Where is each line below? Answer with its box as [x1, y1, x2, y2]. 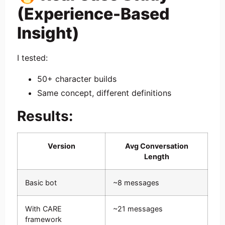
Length [144, 152, 169, 161]
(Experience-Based [17, 4, 169, 24]
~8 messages [113, 178, 159, 187]
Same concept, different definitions [37, 88, 171, 98]
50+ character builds [37, 74, 117, 84]
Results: [17, 107, 73, 125]
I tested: [17, 52, 48, 63]
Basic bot [25, 178, 57, 187]
